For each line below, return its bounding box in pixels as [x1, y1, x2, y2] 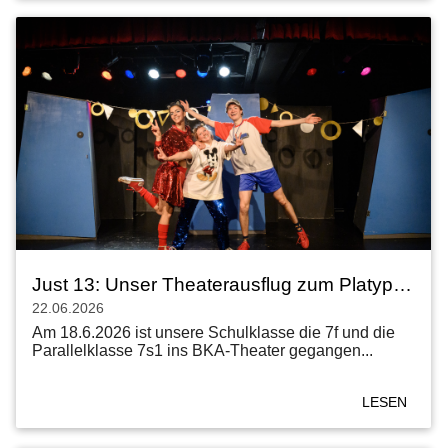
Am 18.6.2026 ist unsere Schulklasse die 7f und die [32, 324, 395, 342]
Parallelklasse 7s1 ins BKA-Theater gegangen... [32, 342, 373, 360]
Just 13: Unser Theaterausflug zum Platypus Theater [393, 274, 412, 296]
